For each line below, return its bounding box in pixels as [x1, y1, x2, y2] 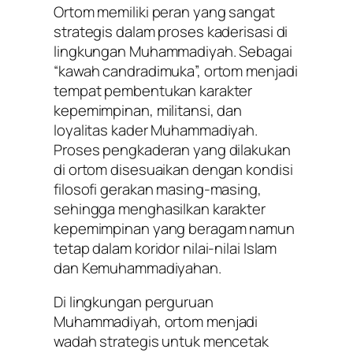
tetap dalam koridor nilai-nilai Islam [54, 237, 277, 258]
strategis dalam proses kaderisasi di [54, 20, 288, 42]
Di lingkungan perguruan [54, 292, 214, 313]
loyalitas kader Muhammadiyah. [54, 119, 258, 140]
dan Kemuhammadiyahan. [54, 257, 221, 278]
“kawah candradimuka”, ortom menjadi [54, 60, 298, 81]
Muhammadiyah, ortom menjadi [54, 311, 258, 333]
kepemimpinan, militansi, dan [54, 99, 243, 121]
